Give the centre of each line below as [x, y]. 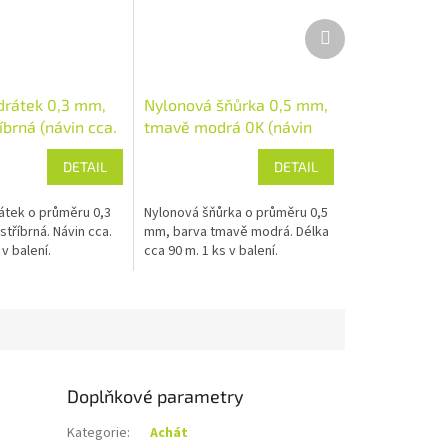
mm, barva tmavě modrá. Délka [237, 231]
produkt [353, 45]
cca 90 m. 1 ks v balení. [211, 250]
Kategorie [97, 432]
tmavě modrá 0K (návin [228, 126]
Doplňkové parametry [156, 395]
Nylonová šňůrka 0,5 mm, [236, 104]
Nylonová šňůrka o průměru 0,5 [236, 212]
